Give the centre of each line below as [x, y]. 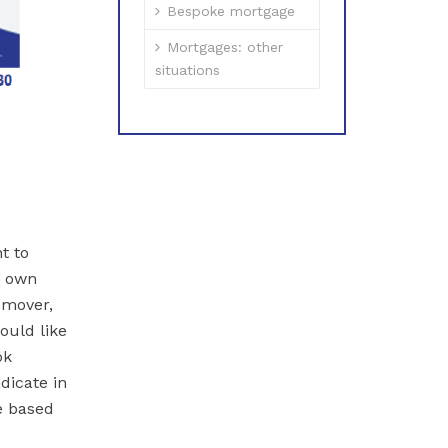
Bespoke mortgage [231, 11]
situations [187, 70]
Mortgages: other [225, 47]
